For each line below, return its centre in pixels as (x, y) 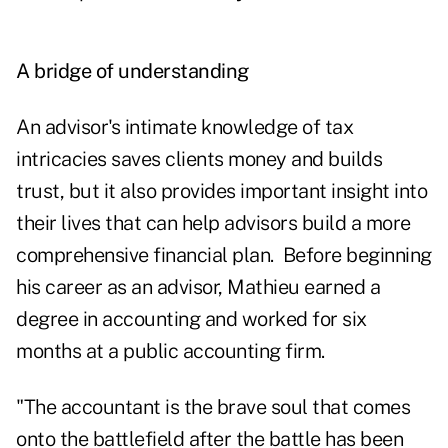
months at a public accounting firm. (170, 351)
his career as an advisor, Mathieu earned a (198, 287)
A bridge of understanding (132, 71)
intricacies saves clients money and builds (199, 159)
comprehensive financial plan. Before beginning (224, 255)
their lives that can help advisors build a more (213, 223)
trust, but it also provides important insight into (221, 191)
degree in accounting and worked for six (191, 319)
